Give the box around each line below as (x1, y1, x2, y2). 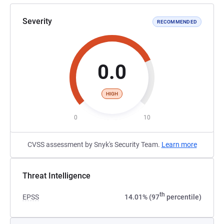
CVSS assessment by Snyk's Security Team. (27, 140, 161, 148)
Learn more (161, 140, 197, 148)
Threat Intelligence (22, 171, 90, 180)
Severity (22, 16, 52, 26)
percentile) (165, 193, 201, 201)
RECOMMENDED (157, 18, 197, 24)
